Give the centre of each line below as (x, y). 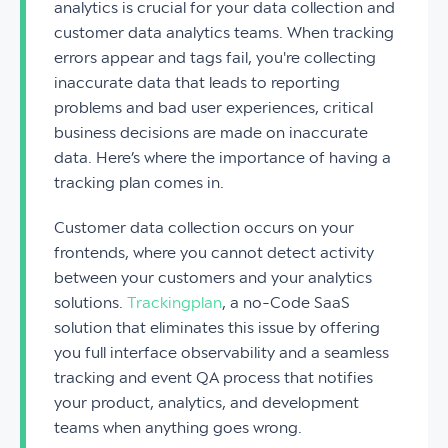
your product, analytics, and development (206, 403)
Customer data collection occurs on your (204, 228)
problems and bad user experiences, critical (213, 108)
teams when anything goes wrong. (178, 428)
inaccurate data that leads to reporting (197, 83)
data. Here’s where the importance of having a (222, 158)
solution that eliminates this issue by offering (217, 328)
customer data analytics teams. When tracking (224, 33)
